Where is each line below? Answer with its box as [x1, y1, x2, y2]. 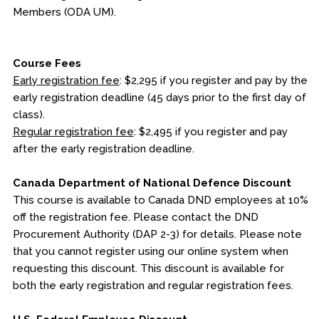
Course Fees [12, 57, 81, 70]
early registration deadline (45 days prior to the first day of [12, 91, 306, 104]
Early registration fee [12, 74, 120, 87]
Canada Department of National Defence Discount [12, 177, 291, 189]
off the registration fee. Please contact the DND [12, 211, 258, 224]
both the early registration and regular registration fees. [12, 279, 293, 292]
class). [12, 108, 45, 121]
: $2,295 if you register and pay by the [119, 74, 308, 87]
